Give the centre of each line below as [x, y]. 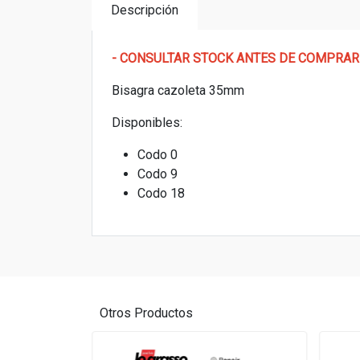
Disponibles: [147, 123]
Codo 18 [161, 193]
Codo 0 [157, 155]
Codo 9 [157, 174]
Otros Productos [146, 313]
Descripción [145, 10]
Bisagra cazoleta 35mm [180, 90]
